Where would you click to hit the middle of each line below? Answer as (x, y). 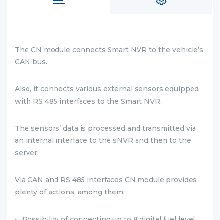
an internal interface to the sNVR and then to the (103, 140)
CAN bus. (31, 62)
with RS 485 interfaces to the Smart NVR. (88, 101)
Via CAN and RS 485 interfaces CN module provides (106, 180)
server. (27, 153)
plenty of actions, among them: (71, 192)
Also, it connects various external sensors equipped (107, 89)
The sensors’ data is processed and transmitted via (105, 128)
